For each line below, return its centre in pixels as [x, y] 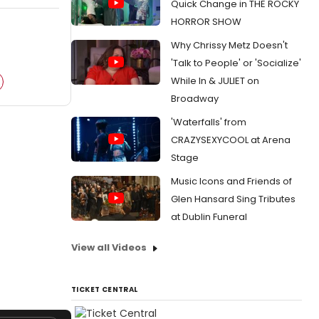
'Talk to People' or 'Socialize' [236, 63]
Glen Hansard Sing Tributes [233, 199]
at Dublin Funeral [209, 217]
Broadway [195, 99]
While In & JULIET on [215, 81]
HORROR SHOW [206, 22]
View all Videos [109, 247]
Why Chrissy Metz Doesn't [229, 45]
